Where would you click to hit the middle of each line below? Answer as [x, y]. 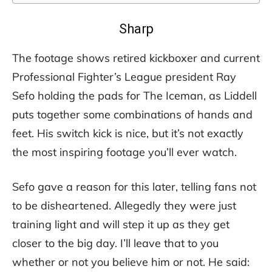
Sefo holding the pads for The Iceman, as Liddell [134, 95]
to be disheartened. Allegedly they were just [124, 205]
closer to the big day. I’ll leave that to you [115, 243]
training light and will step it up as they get [121, 224]
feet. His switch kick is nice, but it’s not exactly [128, 133]
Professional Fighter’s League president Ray [124, 76]
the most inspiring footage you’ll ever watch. [124, 152]
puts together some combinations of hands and [132, 114]
